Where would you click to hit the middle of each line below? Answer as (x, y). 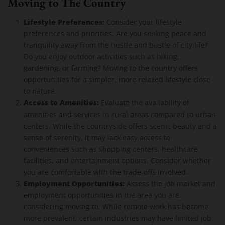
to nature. (40, 91)
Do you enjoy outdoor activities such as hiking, (101, 57)
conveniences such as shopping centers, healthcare (111, 149)
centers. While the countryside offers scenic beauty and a (120, 126)
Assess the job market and (170, 184)
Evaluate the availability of (144, 103)
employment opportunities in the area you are (101, 195)
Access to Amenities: (61, 103)
